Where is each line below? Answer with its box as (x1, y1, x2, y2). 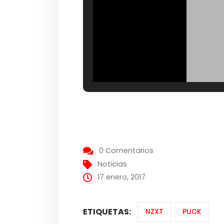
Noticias (97, 159, 127, 169)
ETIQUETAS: (83, 205, 131, 217)
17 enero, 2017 (97, 172, 146, 182)
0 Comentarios (99, 145, 154, 156)
